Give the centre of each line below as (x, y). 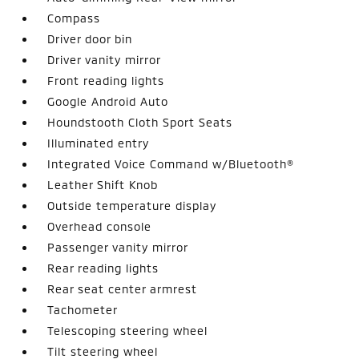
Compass (74, 18)
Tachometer (83, 309)
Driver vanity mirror (105, 59)
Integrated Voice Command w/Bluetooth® (171, 163)
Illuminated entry (99, 143)
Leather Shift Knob (103, 184)
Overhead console (100, 226)
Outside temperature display (132, 205)
